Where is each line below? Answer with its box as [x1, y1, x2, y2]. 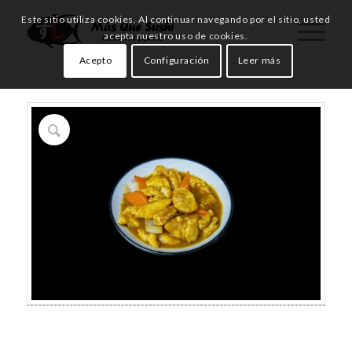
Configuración [143, 54, 210, 67]
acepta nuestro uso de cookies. [104, 30, 248, 42]
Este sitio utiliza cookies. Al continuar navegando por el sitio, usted [21, 13, 331, 26]
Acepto [79, 54, 112, 67]
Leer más [237, 54, 281, 67]
